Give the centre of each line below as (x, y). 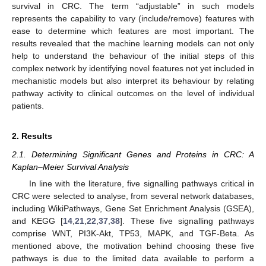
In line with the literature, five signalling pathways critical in (141, 184)
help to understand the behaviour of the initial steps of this (133, 56)
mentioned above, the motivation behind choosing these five (133, 246)
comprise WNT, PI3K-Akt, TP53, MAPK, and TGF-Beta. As (133, 234)
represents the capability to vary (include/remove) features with (133, 18)
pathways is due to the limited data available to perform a (133, 259)
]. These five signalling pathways (187, 221)
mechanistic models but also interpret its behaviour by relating (133, 80)
